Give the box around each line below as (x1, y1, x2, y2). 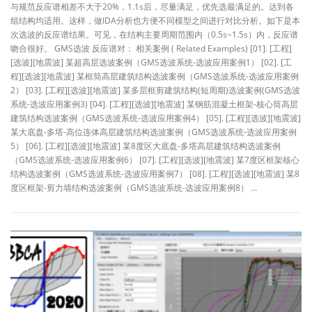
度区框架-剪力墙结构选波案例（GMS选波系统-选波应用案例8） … (10, 181, 257, 194)
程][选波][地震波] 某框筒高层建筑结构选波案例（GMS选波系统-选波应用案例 (10, 70, 299, 82)
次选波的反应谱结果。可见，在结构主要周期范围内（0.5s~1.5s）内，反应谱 (10, 28, 298, 40)
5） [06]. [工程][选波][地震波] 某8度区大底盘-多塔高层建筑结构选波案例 (10, 139, 281, 152)
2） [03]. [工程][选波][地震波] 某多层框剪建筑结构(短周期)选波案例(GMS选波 (10, 84, 300, 96)
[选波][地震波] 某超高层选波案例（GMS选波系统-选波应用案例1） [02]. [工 (10, 56, 292, 68)
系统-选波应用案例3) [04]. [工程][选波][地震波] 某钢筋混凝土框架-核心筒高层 (10, 97, 298, 110)
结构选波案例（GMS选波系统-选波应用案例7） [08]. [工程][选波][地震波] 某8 (10, 167, 299, 180)
